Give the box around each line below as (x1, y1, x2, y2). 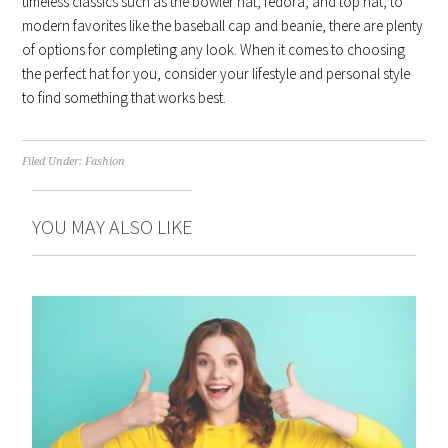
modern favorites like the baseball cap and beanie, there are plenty (22, 15, 424, 35)
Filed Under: (22, 154, 86, 168)
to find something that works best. (22, 87, 227, 107)
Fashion (85, 154, 126, 168)
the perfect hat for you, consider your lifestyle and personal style (22, 63, 411, 83)
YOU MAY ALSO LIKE (32, 213, 193, 239)
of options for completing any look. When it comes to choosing (22, 39, 406, 59)
